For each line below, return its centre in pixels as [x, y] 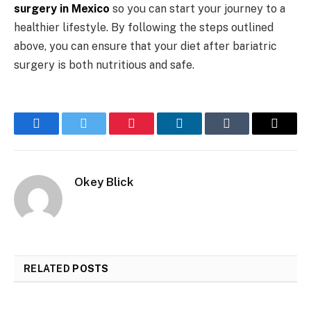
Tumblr [244, 134]
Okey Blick [104, 182]
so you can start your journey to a [197, 9]
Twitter [101, 134]
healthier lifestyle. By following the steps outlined [144, 28]
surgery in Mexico [62, 9]
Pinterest [153, 134]
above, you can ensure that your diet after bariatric [145, 47]
